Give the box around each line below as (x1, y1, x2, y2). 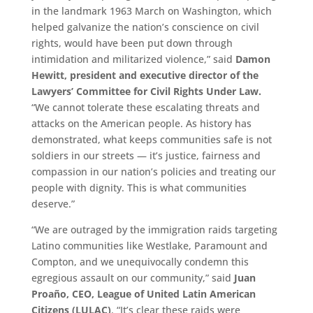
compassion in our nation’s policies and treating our (31, 164, 276, 178)
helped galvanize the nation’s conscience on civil (31, 20, 259, 34)
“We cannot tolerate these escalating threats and (31, 100, 260, 114)
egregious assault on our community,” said (31, 270, 231, 284)
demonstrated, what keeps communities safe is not (31, 132, 272, 146)
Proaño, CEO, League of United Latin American (31, 286, 256, 300)
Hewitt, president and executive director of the (31, 68, 259, 82)
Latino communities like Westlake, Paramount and (31, 238, 268, 252)
